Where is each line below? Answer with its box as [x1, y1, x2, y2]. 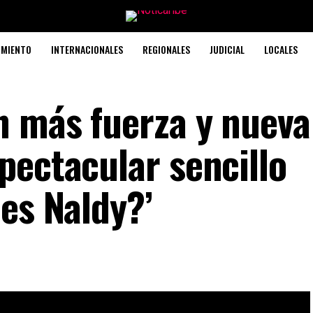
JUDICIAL [210, 42, 245, 57]
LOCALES [264, 42, 298, 57]
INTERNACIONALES [51, 42, 123, 57]
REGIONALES [143, 42, 190, 57]
